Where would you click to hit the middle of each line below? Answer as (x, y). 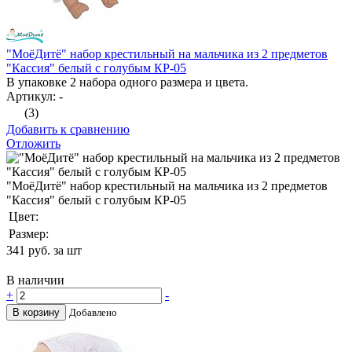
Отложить (33, 144)
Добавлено (93, 313)
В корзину (36, 313)
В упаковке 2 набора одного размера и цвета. (127, 82)
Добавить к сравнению (68, 130)
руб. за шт (55, 251)
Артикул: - (35, 97)
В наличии (35, 280)
